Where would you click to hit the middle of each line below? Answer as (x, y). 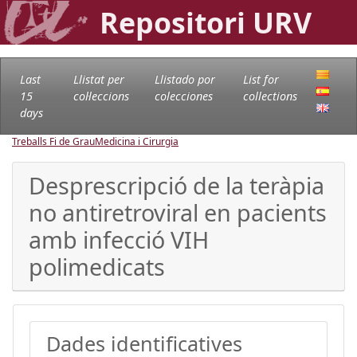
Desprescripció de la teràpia (177, 185)
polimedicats (97, 266)
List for (261, 79)
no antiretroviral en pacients (178, 212)
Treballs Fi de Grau (53, 141)
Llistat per (98, 79)
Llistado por (185, 79)
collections (271, 96)
